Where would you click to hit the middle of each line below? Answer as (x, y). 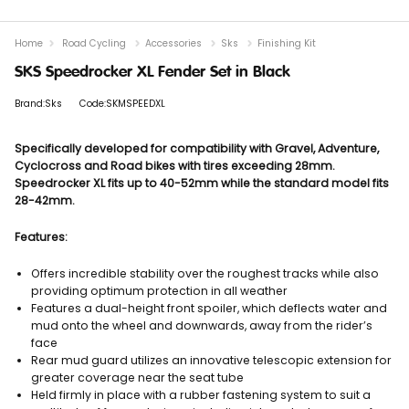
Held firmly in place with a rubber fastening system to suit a (201, 394)
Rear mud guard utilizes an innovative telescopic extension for (211, 360)
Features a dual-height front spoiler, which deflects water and (209, 308)
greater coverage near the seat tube (137, 377)
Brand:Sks (38, 103)
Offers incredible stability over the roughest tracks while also (205, 273)
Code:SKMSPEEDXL (122, 103)
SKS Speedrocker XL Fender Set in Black (152, 72)
